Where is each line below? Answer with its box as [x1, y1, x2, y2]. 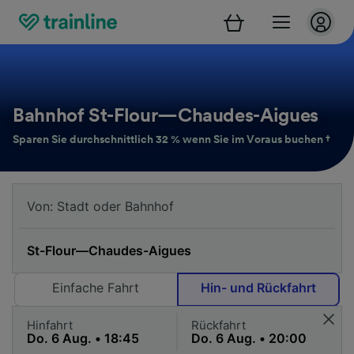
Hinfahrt [27, 318, 73, 333]
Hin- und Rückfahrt [200, 280, 316, 296]
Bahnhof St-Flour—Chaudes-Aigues [13, 107, 318, 126]
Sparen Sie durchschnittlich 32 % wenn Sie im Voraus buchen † [13, 134, 330, 145]
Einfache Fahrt [52, 280, 140, 296]
